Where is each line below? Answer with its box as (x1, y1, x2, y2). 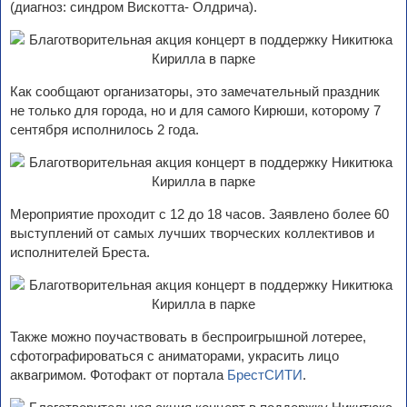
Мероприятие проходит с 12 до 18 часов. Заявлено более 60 (10, 206, 389, 222)
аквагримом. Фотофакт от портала (10, 367, 227, 382)
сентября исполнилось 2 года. (10, 122, 199, 137)
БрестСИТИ (227, 367, 303, 382)
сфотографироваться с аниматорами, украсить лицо (10, 348, 339, 363)
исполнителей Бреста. (10, 244, 150, 260)
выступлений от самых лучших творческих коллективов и (10, 225, 374, 241)
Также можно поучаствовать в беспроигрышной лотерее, (10, 329, 366, 344)
